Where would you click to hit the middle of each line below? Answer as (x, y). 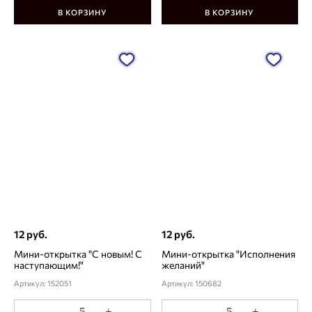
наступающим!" (49, 265)
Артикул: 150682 (191, 283)
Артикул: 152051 (43, 283)
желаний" (183, 265)
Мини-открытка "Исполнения (228, 254)
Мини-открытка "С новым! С (78, 254)
